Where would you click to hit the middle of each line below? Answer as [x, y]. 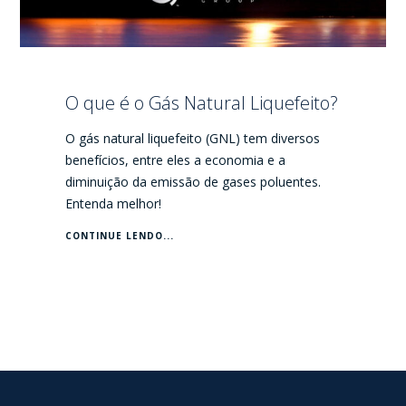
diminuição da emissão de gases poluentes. [193, 181]
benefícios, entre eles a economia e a [176, 159]
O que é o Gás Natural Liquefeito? [202, 102]
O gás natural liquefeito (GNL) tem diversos [193, 138]
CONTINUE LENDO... [120, 235]
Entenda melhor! [116, 203]
